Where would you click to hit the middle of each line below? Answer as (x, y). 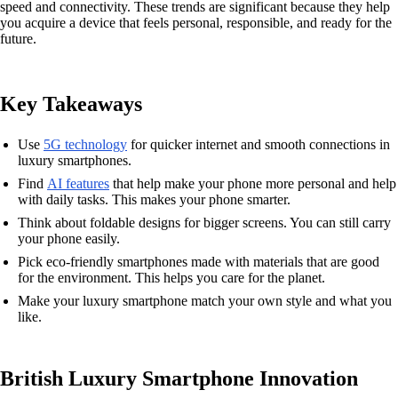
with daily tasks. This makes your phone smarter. (154, 199)
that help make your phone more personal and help (253, 183)
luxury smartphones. (75, 160)
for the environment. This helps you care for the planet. (171, 278)
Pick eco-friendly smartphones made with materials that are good (199, 262)
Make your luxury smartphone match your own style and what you (205, 301)
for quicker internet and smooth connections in (259, 144)
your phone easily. (69, 239)
